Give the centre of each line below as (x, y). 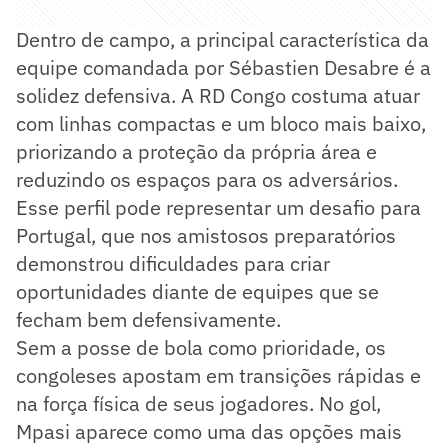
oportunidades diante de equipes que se (197, 291)
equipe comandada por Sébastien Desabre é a (223, 67)
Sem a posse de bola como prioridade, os (201, 347)
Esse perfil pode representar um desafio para (218, 207)
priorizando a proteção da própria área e (196, 151)
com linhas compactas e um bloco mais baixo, (221, 123)
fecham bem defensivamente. (148, 319)
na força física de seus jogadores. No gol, (198, 403)
